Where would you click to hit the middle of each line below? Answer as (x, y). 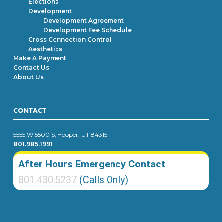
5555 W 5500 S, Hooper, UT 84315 (60, 134)
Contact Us (31, 67)
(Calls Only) (103, 180)
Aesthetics (46, 49)
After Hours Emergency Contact (92, 164)
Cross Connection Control (70, 39)
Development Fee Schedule (88, 30)
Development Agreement (84, 20)
